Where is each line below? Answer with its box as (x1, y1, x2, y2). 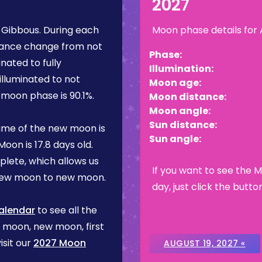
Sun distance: (149, 118, 217, 132)
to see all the (35, 204, 97, 217)
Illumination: (149, 62, 213, 75)
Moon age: (149, 76, 201, 89)
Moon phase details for (152, 23, 260, 37)
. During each (39, 23, 99, 37)
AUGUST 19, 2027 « (164, 237, 246, 249)
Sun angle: (149, 132, 201, 146)
